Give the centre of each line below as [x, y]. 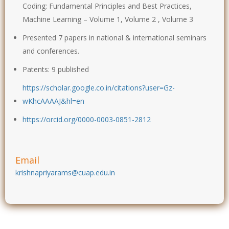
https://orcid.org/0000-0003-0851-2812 [87, 119]
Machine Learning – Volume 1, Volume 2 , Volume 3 [108, 19]
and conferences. [51, 51]
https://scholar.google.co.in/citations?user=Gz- [99, 87]
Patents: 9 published [56, 69]
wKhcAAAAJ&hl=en [53, 101]
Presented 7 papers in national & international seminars [114, 37]
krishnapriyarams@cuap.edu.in [65, 172]
